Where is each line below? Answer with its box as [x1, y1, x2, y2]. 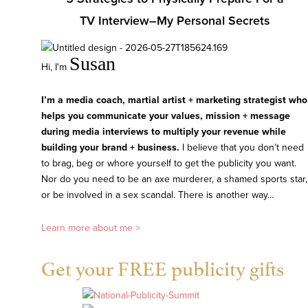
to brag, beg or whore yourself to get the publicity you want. [41, 157, 296, 169]
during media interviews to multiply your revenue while [41, 125, 286, 137]
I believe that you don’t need [179, 141, 304, 153]
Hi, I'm [41, 60, 69, 73]
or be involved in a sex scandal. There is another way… [41, 188, 274, 201]
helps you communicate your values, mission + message [41, 109, 290, 122]
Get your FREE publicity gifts [41, 251, 284, 281]
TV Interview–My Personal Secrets [79, 13, 270, 29]
